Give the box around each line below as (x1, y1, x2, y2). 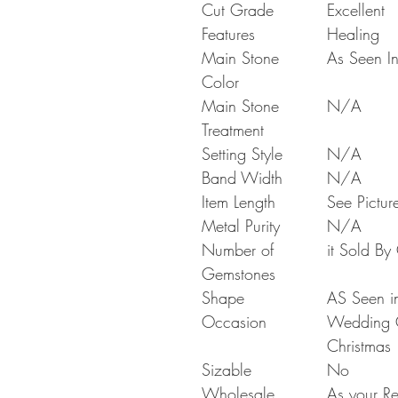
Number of (202, 239, 274, 260)
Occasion (202, 311, 267, 332)
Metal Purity (202, 215, 280, 236)
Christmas (327, 335, 391, 356)
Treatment (202, 119, 264, 140)
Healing (327, 23, 379, 44)
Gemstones (202, 263, 275, 284)
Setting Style (202, 143, 283, 164)
